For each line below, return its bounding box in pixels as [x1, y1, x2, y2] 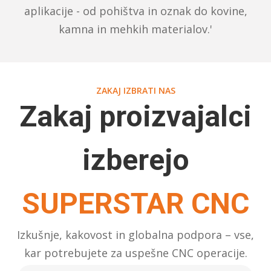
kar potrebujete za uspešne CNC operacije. [24, 246, 247, 261]
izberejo [82, 143, 189, 178]
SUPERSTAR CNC [22, 186, 249, 221]
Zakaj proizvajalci [19, 99, 252, 134]
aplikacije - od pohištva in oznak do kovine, [24, 4, 247, 19]
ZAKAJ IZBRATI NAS [96, 85, 175, 97]
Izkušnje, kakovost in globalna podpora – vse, [17, 227, 254, 243]
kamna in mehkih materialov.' [59, 22, 212, 37]
